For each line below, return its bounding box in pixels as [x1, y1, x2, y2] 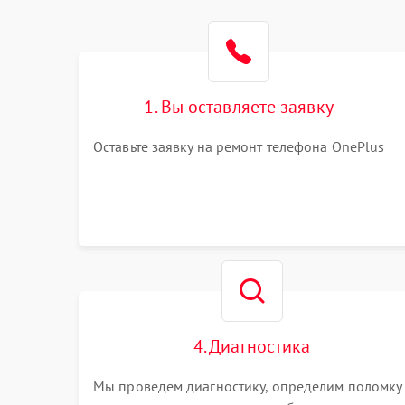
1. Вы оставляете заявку [144, 95, 334, 118]
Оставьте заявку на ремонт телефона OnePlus [93, 137, 385, 155]
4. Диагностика [193, 334, 311, 358]
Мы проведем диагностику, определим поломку [93, 377, 402, 395]
